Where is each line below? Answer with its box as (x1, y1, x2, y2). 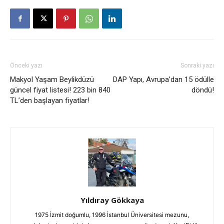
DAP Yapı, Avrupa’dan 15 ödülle (113, 75, 214, 84)
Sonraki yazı (180, 62, 214, 69)
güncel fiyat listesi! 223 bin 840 (10, 85, 110, 95)
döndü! (191, 85, 214, 95)
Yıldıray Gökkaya (80, 195, 144, 205)
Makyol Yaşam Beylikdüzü (10, 75, 94, 84)
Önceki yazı (10, 62, 42, 69)
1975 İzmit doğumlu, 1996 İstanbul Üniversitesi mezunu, (35, 211, 189, 219)
